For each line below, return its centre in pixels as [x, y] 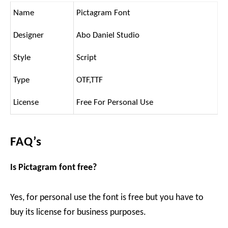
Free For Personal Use [115, 102]
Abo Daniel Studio [108, 35]
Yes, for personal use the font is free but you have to [107, 197]
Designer [28, 35]
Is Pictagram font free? [53, 167]
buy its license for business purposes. [78, 212]
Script [87, 58]
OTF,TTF [90, 80]
